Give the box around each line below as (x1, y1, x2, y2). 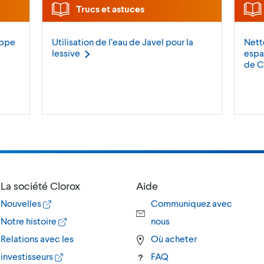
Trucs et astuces (74, 3, 144, 15)
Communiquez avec (150, 197, 232, 209)
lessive (51, 47, 80, 59)
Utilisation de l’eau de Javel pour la (51, 36, 193, 48)
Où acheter (150, 233, 197, 245)
